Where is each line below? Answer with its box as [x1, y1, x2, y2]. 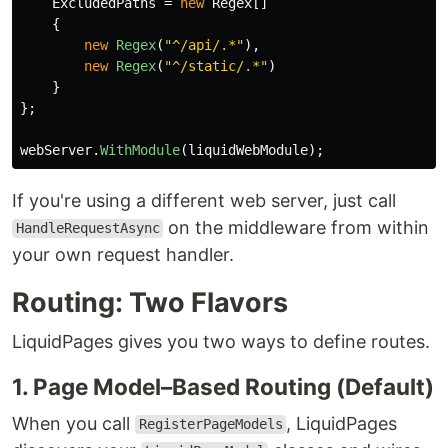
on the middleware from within [163, 216, 430, 238]
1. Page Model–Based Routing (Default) [12, 372, 434, 400]
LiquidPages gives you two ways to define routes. [12, 330, 430, 352]
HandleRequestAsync [15, 220, 160, 237]
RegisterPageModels [138, 416, 283, 433]
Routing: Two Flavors [12, 285, 288, 319]
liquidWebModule [188, 141, 308, 158]
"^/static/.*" [164, 57, 268, 74]
